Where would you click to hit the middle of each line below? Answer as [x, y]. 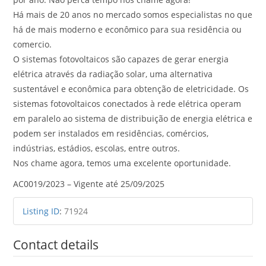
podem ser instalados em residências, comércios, [111, 133]
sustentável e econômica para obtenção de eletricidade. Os [131, 88]
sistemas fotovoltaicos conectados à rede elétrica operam [127, 103]
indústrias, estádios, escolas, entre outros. [97, 148]
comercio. [33, 44]
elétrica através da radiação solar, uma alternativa [113, 74]
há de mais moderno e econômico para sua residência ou [128, 29]
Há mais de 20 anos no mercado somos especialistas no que [133, 14]
